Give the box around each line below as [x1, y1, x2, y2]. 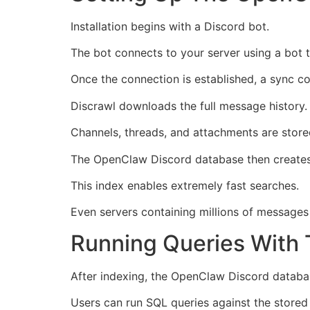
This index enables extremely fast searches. [71, 179, 299, 193]
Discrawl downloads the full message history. [71, 98, 307, 113]
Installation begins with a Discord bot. [71, 19, 269, 33]
